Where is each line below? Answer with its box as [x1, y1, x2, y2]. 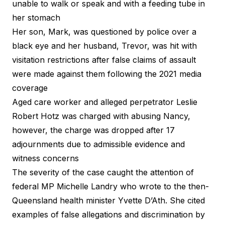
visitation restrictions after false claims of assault [12, 54, 196, 65]
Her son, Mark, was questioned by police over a [12, 26, 196, 37]
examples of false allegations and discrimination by [12, 209, 205, 219]
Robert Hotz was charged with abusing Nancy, [12, 110, 190, 121]
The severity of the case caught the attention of [12, 167, 194, 177]
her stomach [12, 12, 60, 23]
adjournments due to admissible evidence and [12, 139, 185, 149]
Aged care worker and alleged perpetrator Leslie [12, 96, 197, 107]
